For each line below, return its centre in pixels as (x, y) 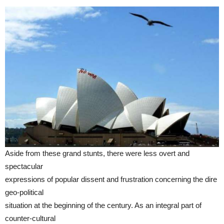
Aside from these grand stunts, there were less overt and (97, 153)
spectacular (24, 166)
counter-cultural (30, 218)
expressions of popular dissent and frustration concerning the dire (111, 179)
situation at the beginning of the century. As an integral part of (103, 205)
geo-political (24, 192)
